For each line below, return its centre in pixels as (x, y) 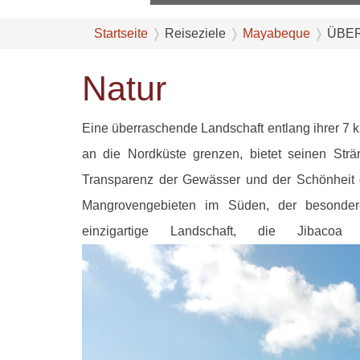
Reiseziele (195, 33)
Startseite (121, 33)
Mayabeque (276, 33)
